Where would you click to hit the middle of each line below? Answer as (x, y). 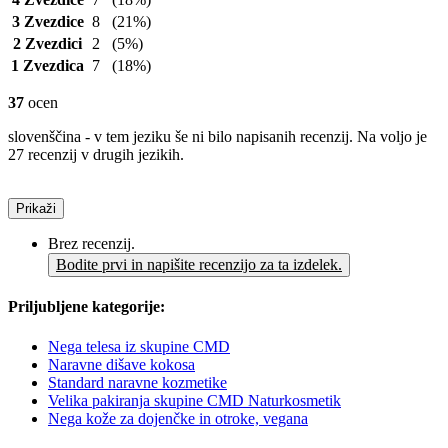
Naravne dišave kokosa (121, 364)
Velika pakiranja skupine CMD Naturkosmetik (194, 400)
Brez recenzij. (91, 244)
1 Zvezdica (47, 66)
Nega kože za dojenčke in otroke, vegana (178, 418)
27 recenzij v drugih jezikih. (96, 155)
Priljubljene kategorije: (86, 307)
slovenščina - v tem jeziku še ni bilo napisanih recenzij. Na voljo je (217, 137)
